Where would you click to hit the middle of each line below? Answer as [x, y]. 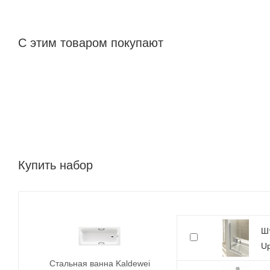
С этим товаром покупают [91, 42]
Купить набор [55, 165]
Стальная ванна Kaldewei [99, 263]
